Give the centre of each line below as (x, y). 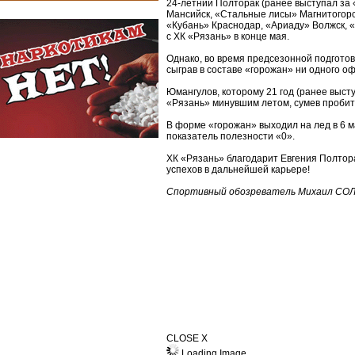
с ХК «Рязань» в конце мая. (228, 36)
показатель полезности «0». (231, 136)
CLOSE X (187, 338)
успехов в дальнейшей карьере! (238, 170)
